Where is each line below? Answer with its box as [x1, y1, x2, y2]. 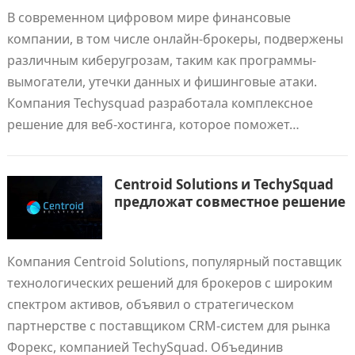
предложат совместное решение [113, 193, 345, 211]
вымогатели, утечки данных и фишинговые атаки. [6, 73, 317, 90]
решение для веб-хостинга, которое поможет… [6, 116, 300, 133]
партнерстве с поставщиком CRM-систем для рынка [6, 317, 330, 334]
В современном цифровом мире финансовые [6, 9, 291, 26]
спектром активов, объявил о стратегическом [6, 296, 294, 313]
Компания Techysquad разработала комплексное [6, 94, 313, 112]
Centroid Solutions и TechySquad [113, 175, 334, 193]
